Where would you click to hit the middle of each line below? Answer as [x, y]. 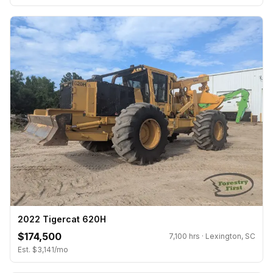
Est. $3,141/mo [43, 250]
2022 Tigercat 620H [62, 219]
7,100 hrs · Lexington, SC [212, 236]
